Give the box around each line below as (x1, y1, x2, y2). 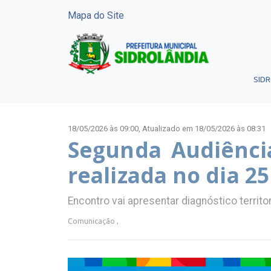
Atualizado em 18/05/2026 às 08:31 (142, 124, 266, 133)
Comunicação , (68, 216, 119, 225)
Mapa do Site (68, 10, 124, 21)
